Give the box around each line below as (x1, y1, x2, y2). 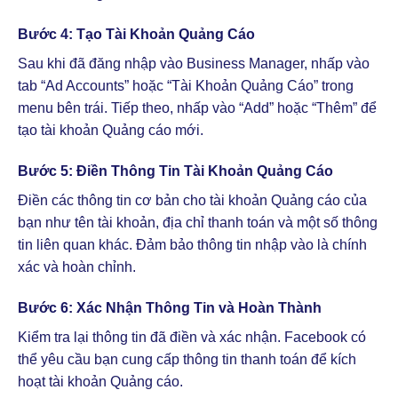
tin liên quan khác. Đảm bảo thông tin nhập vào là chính (18, 236, 367, 252)
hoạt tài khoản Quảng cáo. (18, 373, 183, 389)
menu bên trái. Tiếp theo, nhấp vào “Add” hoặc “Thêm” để (18, 100, 377, 116)
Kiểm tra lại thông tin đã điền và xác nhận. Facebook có (18, 329, 366, 345)
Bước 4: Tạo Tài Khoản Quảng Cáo (18, 27, 255, 43)
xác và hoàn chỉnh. (18, 259, 136, 275)
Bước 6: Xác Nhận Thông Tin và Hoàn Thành (18, 299, 322, 315)
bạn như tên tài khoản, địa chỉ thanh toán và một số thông (18, 214, 378, 230)
